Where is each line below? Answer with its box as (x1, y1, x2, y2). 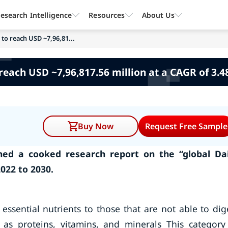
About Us (141, 10, 175, 20)
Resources (89, 10, 125, 20)
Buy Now (78, 121, 114, 132)
